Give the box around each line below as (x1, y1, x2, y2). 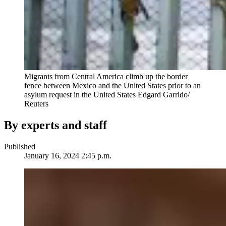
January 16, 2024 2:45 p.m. (24, 151, 111, 160)
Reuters (24, 99, 48, 108)
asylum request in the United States (24, 90, 138, 99)
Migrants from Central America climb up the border (24, 72, 188, 81)
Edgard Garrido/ (138, 90, 190, 99)
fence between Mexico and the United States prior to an (24, 81, 201, 90)
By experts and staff (4, 119, 107, 132)
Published (4, 142, 35, 151)
